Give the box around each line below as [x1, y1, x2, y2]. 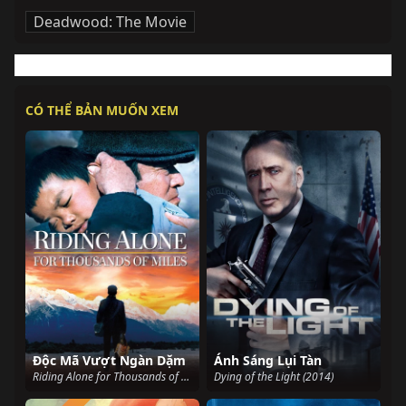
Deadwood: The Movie [34, 12, 187, 32]
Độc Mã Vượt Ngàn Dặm [33, 352, 186, 370]
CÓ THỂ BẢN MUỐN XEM [25, 101, 179, 119]
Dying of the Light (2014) [214, 369, 333, 385]
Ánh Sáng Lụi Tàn [214, 352, 322, 370]
